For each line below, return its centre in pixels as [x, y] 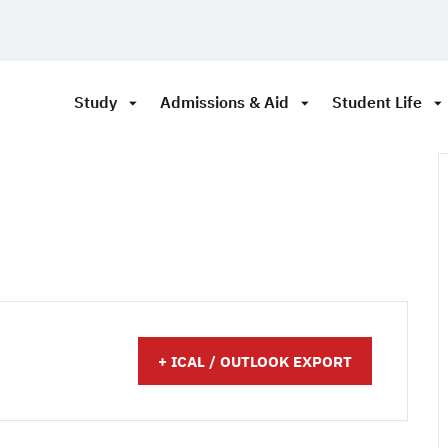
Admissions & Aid [224, 102]
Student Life [376, 102]
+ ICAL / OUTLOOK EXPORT [255, 361]
